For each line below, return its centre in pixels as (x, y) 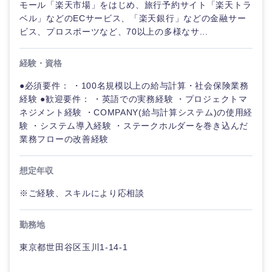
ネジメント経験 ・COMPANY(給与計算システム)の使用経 (136, 112)
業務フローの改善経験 (64, 139)
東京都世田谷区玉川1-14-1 (74, 247)
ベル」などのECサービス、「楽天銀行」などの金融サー (133, 18)
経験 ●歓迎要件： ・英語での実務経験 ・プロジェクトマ (134, 99)
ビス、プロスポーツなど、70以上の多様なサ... (114, 32)
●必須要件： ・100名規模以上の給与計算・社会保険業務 (134, 86)
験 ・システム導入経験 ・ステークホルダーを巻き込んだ (134, 126)
